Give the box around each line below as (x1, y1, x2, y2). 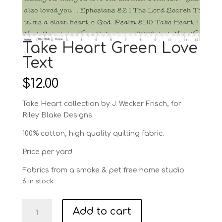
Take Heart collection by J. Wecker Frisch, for (22, 100, 181, 108)
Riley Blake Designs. (22, 111, 94, 119)
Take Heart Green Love (22, 40, 198, 57)
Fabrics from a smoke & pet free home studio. (22, 166, 186, 174)
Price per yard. (22, 148, 74, 156)
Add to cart (72, 206, 131, 218)
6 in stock (22, 178, 54, 185)
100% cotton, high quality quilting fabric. (22, 130, 164, 138)
